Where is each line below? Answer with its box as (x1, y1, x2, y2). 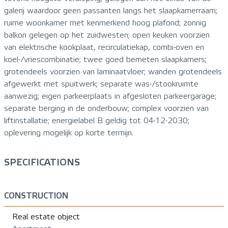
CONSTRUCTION (4, 191, 68, 200)
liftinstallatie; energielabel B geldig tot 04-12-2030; (4, 116, 189, 125)
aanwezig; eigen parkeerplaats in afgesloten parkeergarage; (4, 91, 216, 101)
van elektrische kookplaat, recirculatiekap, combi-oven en (4, 42, 204, 52)
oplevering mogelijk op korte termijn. (4, 128, 133, 137)
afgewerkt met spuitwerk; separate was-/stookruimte (4, 79, 198, 89)
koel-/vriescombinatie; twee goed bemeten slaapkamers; (4, 54, 207, 64)
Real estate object (12, 212, 80, 221)
